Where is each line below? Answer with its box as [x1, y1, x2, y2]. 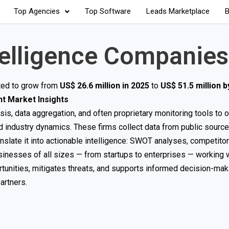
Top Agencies [13, 7, 60, 16]
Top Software [84, 7, 131, 16]
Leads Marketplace [146, 7, 210, 16]
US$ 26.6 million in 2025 [60, 81, 149, 90]
